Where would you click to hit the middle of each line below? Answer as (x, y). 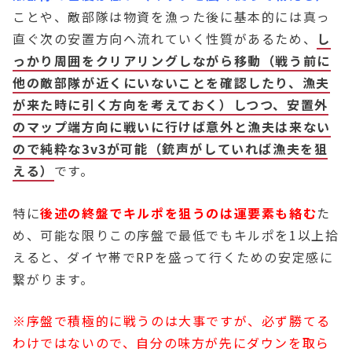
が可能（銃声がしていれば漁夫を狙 (217, 148)
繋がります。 (53, 279)
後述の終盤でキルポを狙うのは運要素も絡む (179, 213)
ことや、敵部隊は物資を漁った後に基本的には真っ (172, 16)
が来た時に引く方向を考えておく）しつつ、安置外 (170, 104)
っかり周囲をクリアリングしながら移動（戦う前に (172, 60)
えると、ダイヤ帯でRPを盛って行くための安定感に (173, 257)
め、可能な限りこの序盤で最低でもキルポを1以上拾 (176, 235)
